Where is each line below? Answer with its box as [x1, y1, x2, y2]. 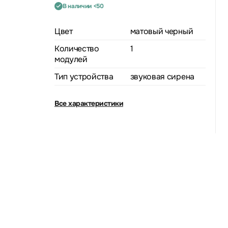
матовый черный [130, 25, 193, 37]
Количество [54, 43, 99, 54]
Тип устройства [54, 71, 113, 82]
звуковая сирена [130, 71, 194, 82]
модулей [54, 53, 88, 65]
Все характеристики [54, 98, 123, 108]
